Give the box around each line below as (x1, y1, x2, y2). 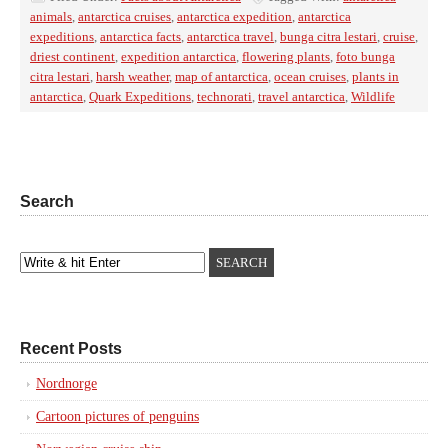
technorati (197, 89, 252, 104)
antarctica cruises (78, 9, 171, 24)
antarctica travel (187, 29, 274, 44)
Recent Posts (20, 340, 122, 357)
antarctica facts (100, 29, 181, 44)
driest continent (30, 49, 115, 64)
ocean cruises (274, 69, 346, 84)
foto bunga (336, 49, 395, 64)
